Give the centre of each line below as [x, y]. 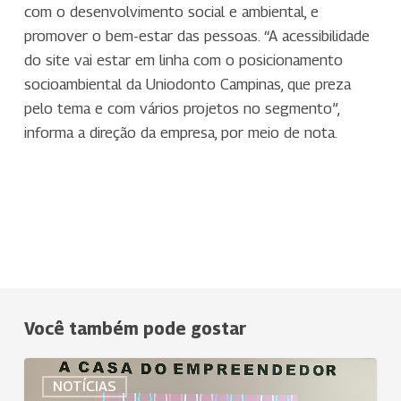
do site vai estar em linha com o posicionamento [183, 60]
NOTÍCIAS [84, 386]
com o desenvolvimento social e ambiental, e [171, 12]
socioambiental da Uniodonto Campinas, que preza [187, 85]
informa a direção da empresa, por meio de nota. [180, 133]
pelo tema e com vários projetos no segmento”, [181, 109]
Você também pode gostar [135, 328]
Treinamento [62, 368]
